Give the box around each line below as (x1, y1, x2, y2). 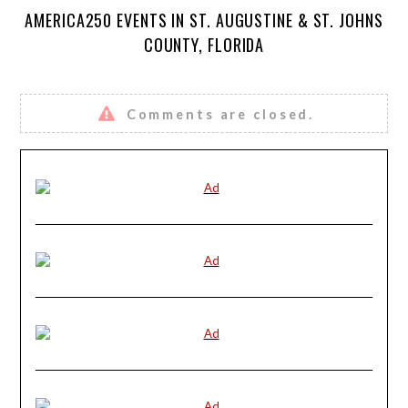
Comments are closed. (126, 107, 315, 122)
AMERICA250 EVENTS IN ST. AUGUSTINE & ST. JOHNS (25, 8, 383, 32)
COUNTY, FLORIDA (143, 33, 265, 56)
